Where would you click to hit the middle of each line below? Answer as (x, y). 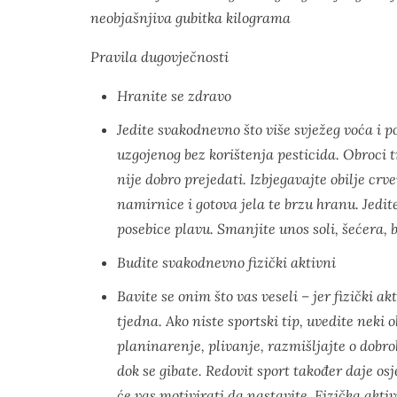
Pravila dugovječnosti (160, 57)
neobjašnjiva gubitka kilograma (191, 18)
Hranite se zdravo (174, 96)
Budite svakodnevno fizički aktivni (226, 262)
